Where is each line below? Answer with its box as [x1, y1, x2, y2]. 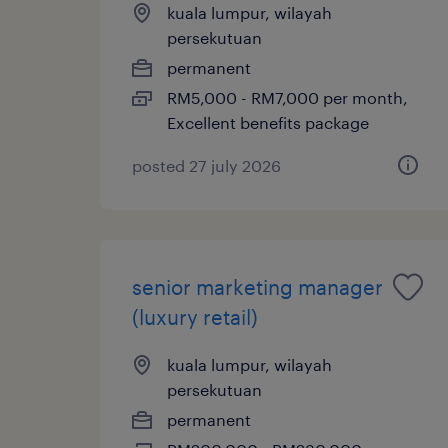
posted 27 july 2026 [132, 155, 281, 175]
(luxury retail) [132, 304, 258, 329]
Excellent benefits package [167, 112, 369, 132]
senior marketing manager [132, 274, 383, 299]
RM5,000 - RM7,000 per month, [167, 87, 408, 107]
